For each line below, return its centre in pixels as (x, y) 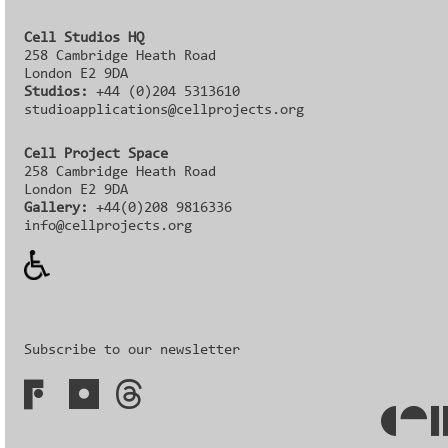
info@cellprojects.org (108, 226)
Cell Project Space (96, 154)
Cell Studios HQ (84, 38)
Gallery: (56, 208)
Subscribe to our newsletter (132, 351)
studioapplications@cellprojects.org (164, 110)
